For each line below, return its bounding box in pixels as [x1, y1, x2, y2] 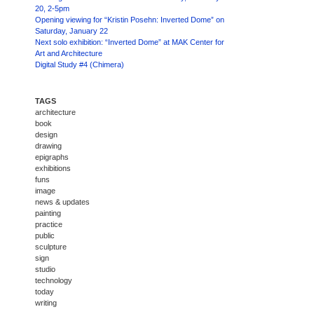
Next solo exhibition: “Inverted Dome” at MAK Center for [35, 38, 224, 46]
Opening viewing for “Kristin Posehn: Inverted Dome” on [35, 15, 224, 24]
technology [35, 276, 72, 285]
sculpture [35, 243, 67, 251]
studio [35, 265, 55, 273]
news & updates [35, 198, 90, 206]
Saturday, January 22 [35, 27, 108, 35]
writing [35, 299, 57, 307]
